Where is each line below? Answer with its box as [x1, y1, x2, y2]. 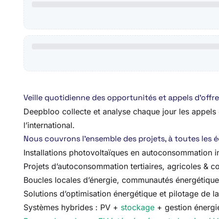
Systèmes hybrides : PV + [23, 202, 121, 212]
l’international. [23, 120, 75, 130]
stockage [121, 202, 154, 212]
